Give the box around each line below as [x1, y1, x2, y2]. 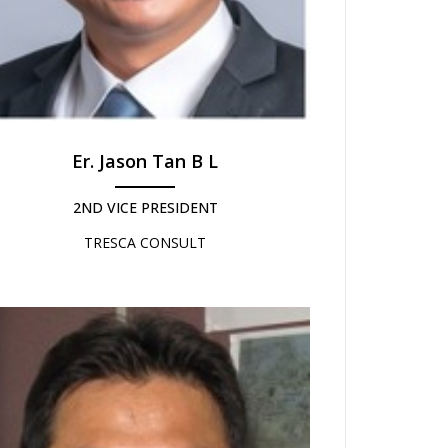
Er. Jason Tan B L [72, 149, 218, 174]
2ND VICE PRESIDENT [72, 198, 218, 218]
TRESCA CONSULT [84, 233, 206, 253]
